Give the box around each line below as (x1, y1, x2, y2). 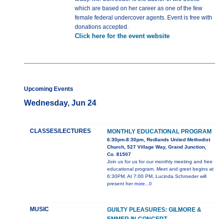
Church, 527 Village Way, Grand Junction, (107, 144, 206, 150)
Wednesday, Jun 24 (24, 99, 96, 108)
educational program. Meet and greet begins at (107, 166, 214, 172)
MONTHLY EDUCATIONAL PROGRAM (107, 128, 212, 135)
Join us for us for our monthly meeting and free (107, 159, 213, 165)
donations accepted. (75, 23, 129, 31)
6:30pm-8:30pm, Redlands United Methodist (107, 137, 210, 143)
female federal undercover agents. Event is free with (75, 14, 212, 22)
